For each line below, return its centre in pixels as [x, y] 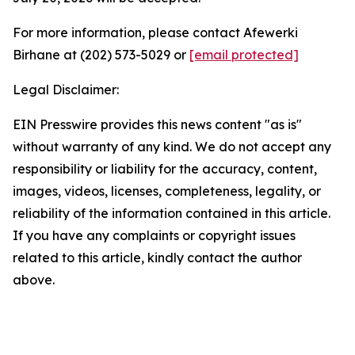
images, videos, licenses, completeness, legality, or [167, 191]
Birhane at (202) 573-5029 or [101, 55]
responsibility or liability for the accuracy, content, [165, 169]
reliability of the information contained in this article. [172, 213]
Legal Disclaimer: [66, 90]
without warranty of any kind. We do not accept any [172, 147]
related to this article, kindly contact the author [157, 258]
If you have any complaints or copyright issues [154, 235]
